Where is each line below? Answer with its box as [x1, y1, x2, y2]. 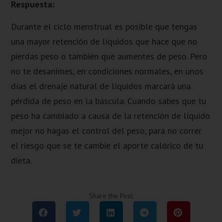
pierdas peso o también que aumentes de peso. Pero [11, 50, 208, 62]
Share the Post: [89, 191, 133, 201]
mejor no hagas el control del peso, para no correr [11, 124, 202, 136]
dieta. [11, 154, 32, 166]
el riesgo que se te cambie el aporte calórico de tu [11, 139, 204, 151]
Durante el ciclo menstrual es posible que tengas [11, 20, 198, 32]
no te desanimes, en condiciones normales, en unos [11, 65, 204, 77]
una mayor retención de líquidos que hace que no [11, 35, 198, 47]
